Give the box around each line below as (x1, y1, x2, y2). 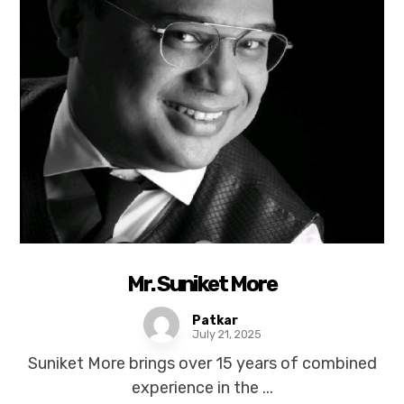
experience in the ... (131, 378, 273, 399)
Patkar (191, 313, 238, 329)
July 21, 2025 (191, 327, 262, 342)
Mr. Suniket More (127, 271, 277, 298)
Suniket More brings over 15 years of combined (27, 353, 377, 374)
